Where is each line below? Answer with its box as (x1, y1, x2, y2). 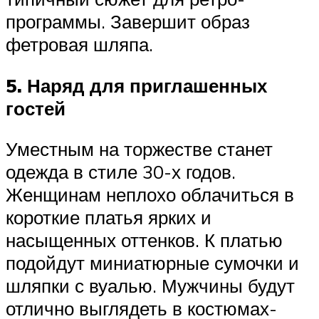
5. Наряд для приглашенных (6, 73, 267, 97)
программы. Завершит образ (6, 9, 250, 33)
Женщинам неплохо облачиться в (6, 183, 294, 206)
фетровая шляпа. (6, 32, 153, 56)
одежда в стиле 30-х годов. (6, 160, 236, 184)
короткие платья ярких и (6, 206, 211, 229)
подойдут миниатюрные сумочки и (6, 251, 299, 275)
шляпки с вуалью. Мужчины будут (6, 274, 295, 298)
